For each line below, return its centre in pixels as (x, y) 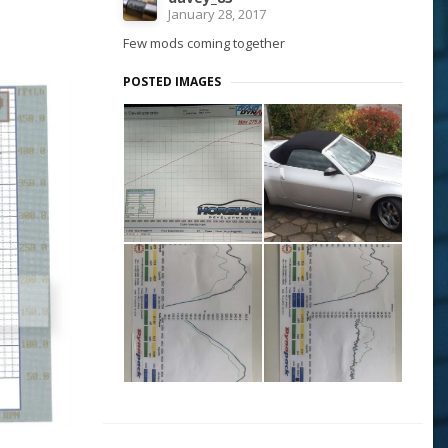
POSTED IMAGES (172, 82)
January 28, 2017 (217, 14)
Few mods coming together (205, 43)
